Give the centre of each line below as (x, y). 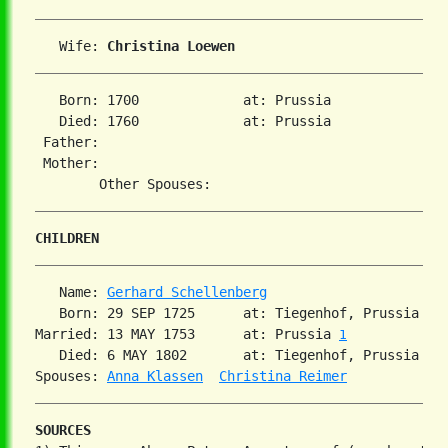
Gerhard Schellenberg (187, 292)
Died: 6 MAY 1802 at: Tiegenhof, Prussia (235, 355)
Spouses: (71, 376)
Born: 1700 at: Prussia (191, 100)
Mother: (67, 163)
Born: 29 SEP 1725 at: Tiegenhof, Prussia (235, 313)
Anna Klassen (155, 376)
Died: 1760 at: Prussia (191, 121)
